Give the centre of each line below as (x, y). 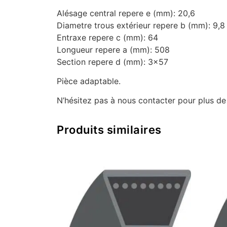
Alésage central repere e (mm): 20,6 (126, 13)
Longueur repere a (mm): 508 (113, 49)
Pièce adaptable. (89, 81)
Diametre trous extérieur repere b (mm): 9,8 (141, 25)
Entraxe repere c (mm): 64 (107, 37)
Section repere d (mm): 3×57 (112, 62)
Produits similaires (109, 129)
